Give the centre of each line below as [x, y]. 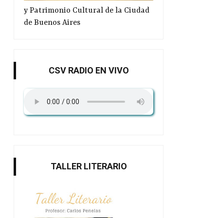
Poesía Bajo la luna [65, 206]
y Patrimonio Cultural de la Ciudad [87, 10]
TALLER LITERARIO [89, 166]
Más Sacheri [192, 206]
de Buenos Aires [52, 23]
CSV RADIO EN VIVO [89, 70]
